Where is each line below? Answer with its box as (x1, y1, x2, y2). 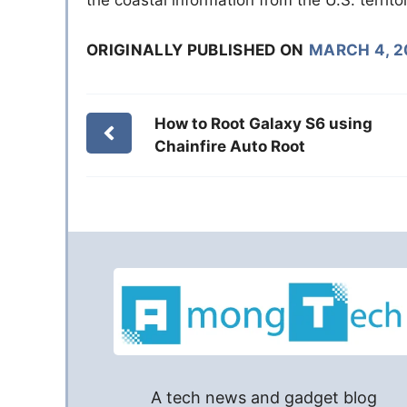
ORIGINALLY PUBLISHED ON (86, 40, 304, 59)
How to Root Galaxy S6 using (154, 114, 372, 133)
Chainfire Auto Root (154, 136, 305, 155)
